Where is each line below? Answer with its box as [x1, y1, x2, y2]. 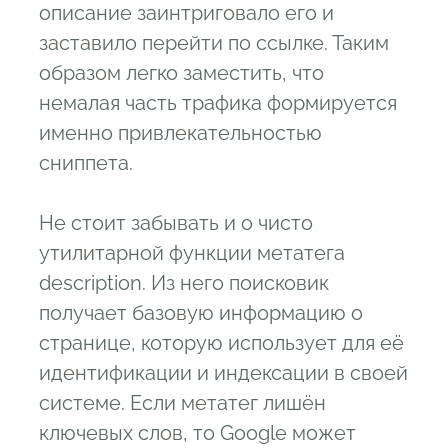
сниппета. [39, 151, 133, 175]
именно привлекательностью [39, 121, 322, 145]
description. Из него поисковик [39, 271, 329, 295]
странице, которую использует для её [39, 331, 404, 355]
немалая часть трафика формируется [39, 91, 397, 115]
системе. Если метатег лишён [39, 391, 326, 415]
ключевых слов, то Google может [39, 421, 356, 445]
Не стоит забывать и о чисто [39, 211, 313, 235]
